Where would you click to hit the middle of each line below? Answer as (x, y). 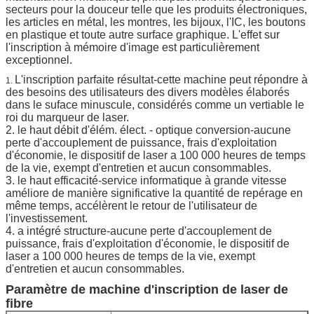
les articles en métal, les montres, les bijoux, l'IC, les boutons (156, 22)
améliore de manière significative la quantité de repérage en (154, 193)
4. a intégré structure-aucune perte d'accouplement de (139, 231)
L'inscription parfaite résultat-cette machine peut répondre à (161, 79)
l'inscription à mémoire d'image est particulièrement (132, 47)
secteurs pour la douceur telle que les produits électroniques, (156, 9)
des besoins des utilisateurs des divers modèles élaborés (148, 92)
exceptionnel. (39, 60)
